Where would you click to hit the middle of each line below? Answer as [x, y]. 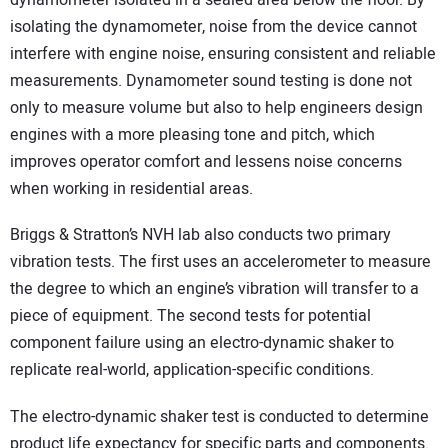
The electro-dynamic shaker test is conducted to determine [219, 416]
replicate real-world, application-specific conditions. [192, 370]
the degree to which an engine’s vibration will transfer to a [214, 289]
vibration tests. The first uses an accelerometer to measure [220, 262]
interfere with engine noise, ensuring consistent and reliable [223, 53]
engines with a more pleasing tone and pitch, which [192, 134]
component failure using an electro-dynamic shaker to [202, 343]
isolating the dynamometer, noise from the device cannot [213, 26]
